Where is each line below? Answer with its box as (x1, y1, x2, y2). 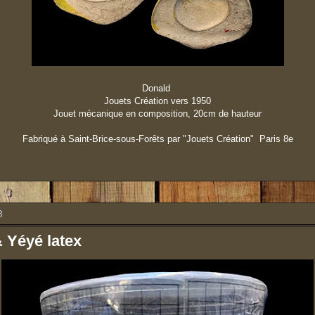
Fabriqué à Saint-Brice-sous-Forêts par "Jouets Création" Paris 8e (22, 134, 293, 144)
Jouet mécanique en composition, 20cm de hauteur (53, 108, 262, 119)
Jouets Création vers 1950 (104, 96, 211, 106)
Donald (142, 83, 173, 94)
